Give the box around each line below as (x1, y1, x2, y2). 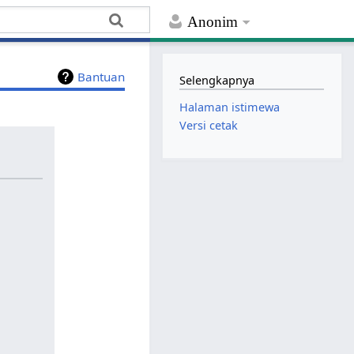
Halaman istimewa (179, 100, 281, 115)
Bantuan (77, 69, 126, 85)
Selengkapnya (179, 72, 255, 88)
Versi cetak (179, 118, 239, 134)
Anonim (187, 13, 239, 31)
